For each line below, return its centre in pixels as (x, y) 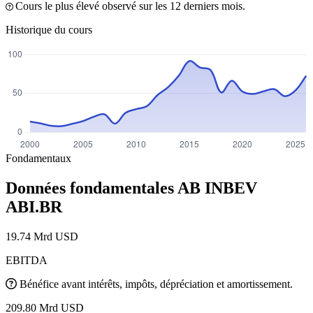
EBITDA (27, 260)
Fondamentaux (38, 158)
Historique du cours (49, 29)
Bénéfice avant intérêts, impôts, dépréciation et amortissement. (156, 284)
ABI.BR (34, 206)
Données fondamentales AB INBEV (131, 188)
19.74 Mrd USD (42, 236)
